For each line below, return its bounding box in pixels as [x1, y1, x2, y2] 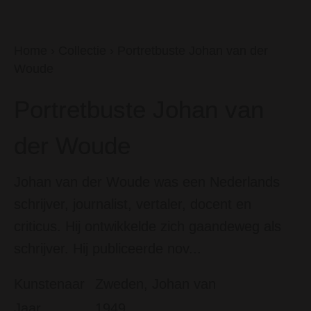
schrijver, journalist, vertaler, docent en [14, 196, 251, 212]
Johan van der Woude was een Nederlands [14, 174, 280, 190]
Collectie [58, 44, 106, 58]
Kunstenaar [14, 276, 85, 292]
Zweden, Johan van [95, 276, 216, 292]
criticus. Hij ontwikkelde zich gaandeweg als [14, 219, 281, 234]
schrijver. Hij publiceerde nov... [14, 241, 201, 256]
